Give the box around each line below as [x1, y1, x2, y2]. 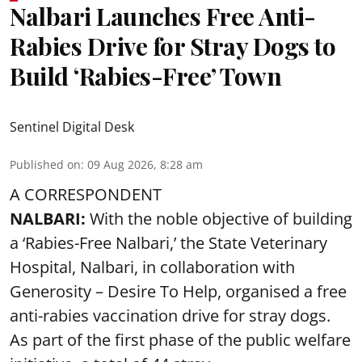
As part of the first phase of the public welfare [10, 329, 351, 351]
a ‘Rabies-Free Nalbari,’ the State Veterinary [10, 232, 327, 254]
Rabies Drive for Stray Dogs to [10, 30, 335, 62]
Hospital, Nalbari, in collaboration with [10, 256, 295, 278]
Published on [10, 157, 81, 172]
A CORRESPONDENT [10, 183, 162, 205]
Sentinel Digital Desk [10, 118, 134, 136]
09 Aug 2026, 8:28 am [87, 157, 203, 172]
